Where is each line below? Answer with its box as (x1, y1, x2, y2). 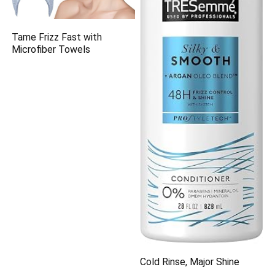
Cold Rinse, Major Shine (140, 256, 240, 268)
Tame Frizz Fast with (12, 31, 103, 43)
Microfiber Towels (12, 43, 91, 55)
